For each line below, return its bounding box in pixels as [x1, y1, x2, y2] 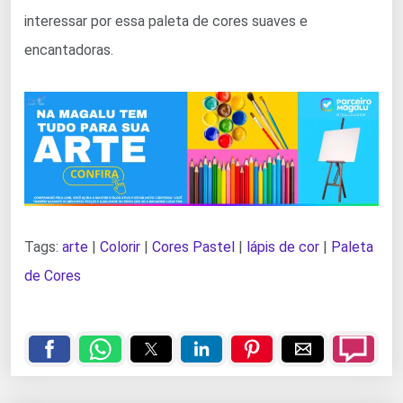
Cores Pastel [152, 237, 235, 255]
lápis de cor [246, 237, 319, 255]
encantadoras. [24, 40, 113, 58]
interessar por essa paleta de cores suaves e [24, 12, 308, 30]
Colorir [100, 237, 140, 255]
